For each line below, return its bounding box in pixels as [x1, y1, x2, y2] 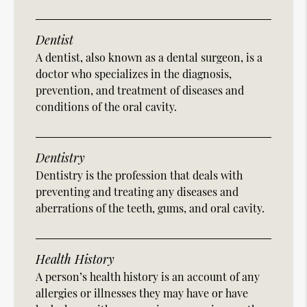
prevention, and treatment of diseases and [36, 83, 245, 98]
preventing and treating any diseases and [36, 184, 239, 199]
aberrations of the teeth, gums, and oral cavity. [36, 201, 265, 216]
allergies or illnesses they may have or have [36, 286, 249, 301]
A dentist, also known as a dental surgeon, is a [36, 50, 263, 65]
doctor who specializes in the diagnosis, [36, 66, 232, 82]
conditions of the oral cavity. [36, 99, 177, 114]
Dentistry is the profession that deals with [36, 168, 243, 183]
